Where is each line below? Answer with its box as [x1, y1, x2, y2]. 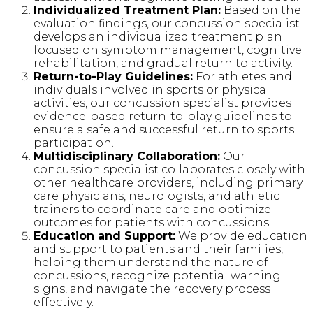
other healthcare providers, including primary [34, 175, 303, 189]
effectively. [34, 295, 94, 309]
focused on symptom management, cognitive [34, 43, 302, 57]
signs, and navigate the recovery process [34, 282, 270, 296]
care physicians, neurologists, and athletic [34, 189, 279, 203]
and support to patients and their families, [34, 242, 283, 256]
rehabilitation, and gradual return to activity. [34, 56, 293, 70]
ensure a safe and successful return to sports [34, 122, 294, 136]
